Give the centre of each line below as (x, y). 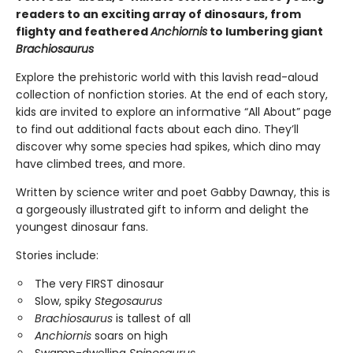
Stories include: (59, 256)
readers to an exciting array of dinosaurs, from (158, 15)
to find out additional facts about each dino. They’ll (157, 130)
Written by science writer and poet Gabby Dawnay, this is (173, 193)
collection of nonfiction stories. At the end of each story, (172, 95)
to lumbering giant (265, 32)
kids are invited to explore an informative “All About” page (174, 112)
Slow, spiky (65, 301)
